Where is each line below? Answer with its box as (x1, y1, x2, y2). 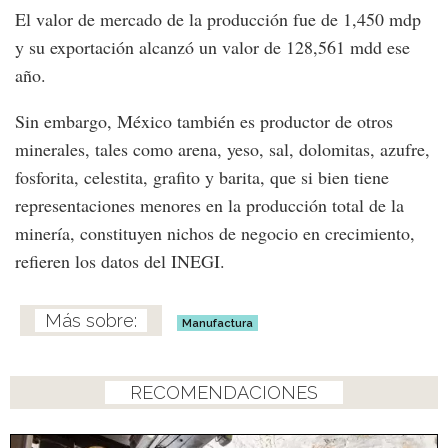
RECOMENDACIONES (130, 382, 318, 404)
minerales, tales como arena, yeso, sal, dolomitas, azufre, (15, 137, 430, 162)
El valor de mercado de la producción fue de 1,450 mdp (15, 7, 421, 32)
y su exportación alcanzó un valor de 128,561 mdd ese (15, 35, 410, 60)
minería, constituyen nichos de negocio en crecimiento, (15, 221, 415, 246)
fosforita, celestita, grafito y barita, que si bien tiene (15, 165, 389, 190)
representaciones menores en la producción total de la (15, 193, 404, 218)
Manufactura (182, 316, 253, 331)
